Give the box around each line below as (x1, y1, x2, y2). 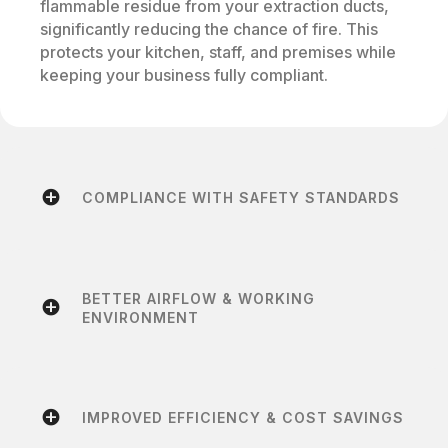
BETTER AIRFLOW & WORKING (82, 289, 315, 307)
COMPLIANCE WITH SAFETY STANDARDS (82, 188, 400, 206)
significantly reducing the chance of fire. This (40, 18, 378, 39)
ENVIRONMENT (82, 308, 199, 326)
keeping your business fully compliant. (40, 64, 328, 85)
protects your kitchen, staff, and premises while (40, 41, 396, 62)
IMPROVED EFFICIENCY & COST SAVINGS (82, 408, 404, 426)
